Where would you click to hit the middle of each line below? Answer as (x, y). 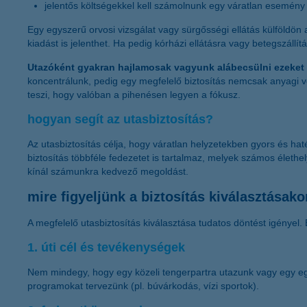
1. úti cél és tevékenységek (106, 247)
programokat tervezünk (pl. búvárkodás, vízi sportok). (143, 285)
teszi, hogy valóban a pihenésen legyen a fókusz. (134, 94)
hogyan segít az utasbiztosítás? (120, 119)
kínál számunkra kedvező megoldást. (108, 171)
